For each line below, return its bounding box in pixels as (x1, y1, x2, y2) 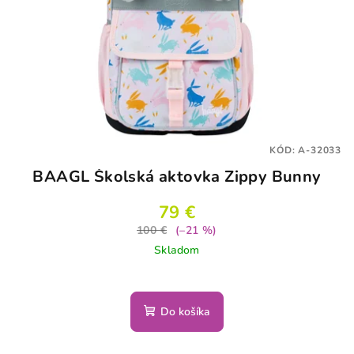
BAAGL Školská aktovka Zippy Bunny (32, 166, 322, 188)
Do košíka (160, 304, 210, 320)
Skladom (154, 243, 200, 258)
